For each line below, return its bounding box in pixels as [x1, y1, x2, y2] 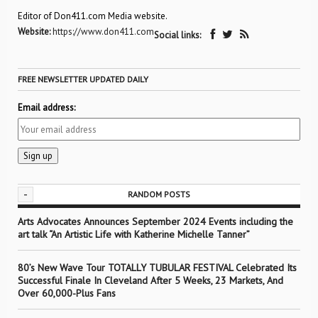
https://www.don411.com [53, 26, 154, 38]
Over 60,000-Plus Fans [18, 287, 116, 300]
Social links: [154, 29, 203, 42]
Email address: [18, 102, 75, 114]
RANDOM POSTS [128, 189, 190, 200]
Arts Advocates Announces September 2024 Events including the [18, 215, 293, 229]
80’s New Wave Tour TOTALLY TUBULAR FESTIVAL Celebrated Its [18, 261, 297, 275]
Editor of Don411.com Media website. [18, 10, 168, 23]
